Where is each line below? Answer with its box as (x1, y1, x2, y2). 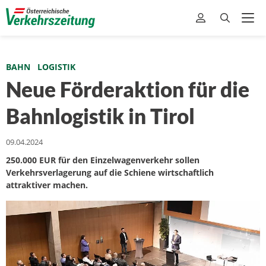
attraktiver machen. (6, 179, 88, 191)
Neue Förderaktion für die (6, 77, 249, 102)
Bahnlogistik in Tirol (6, 103, 195, 128)
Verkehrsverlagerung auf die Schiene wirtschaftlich (6, 167, 214, 178)
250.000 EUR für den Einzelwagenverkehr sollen (6, 154, 199, 166)
